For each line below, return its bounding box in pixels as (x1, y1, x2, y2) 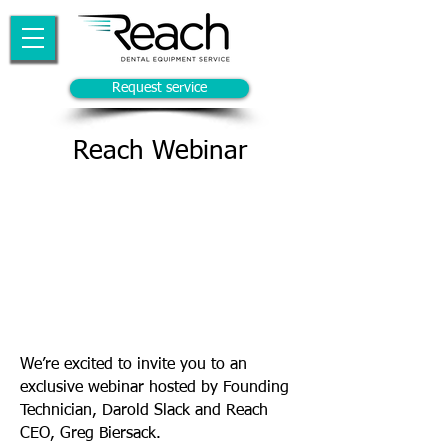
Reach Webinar (73, 139, 247, 165)
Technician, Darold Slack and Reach (20, 403, 268, 419)
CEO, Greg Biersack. (20, 426, 161, 442)
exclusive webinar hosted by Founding (20, 380, 289, 396)
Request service (112, 81, 207, 95)
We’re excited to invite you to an (20, 357, 247, 373)
